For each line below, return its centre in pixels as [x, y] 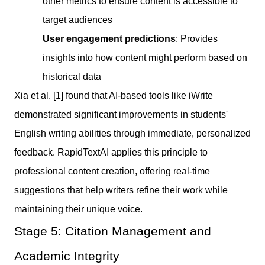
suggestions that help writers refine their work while [121, 190]
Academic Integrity [67, 256]
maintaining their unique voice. [78, 209]
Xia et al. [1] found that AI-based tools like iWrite [114, 95]
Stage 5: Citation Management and [113, 231]
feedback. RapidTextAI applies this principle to [111, 152]
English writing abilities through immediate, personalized [132, 133]
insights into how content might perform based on [145, 57]
